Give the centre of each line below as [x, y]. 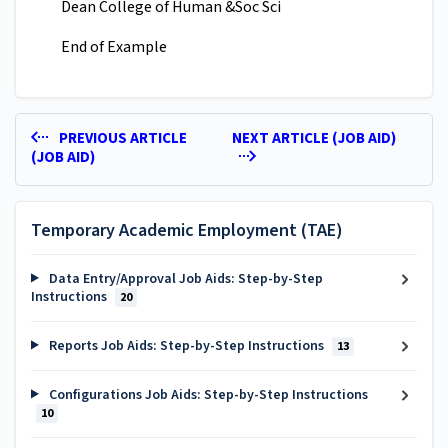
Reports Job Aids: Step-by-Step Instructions [186, 345]
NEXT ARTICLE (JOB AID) [313, 139]
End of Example [114, 47]
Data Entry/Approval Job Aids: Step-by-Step [184, 278]
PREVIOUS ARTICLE [121, 139]
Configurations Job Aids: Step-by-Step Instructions [206, 394]
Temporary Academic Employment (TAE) [187, 230]
